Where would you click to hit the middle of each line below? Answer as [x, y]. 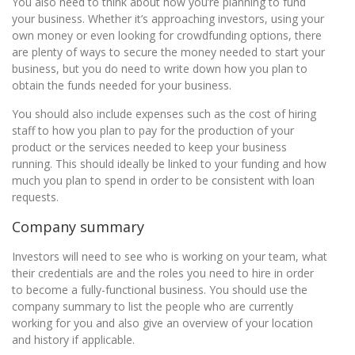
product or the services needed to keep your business [149, 147]
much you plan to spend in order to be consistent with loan [163, 180]
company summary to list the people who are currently [153, 306]
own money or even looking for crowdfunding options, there [167, 35]
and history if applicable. [73, 340]
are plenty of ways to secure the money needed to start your [168, 52]
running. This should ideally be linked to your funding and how [169, 164]
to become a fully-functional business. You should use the [160, 290]
